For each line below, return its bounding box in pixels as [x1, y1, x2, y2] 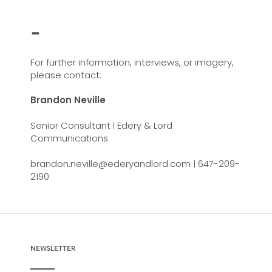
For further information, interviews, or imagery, [30, 56, 234, 69]
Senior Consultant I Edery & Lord [30, 119, 172, 132]
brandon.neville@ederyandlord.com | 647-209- [30, 157, 240, 170]
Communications [30, 132, 108, 144]
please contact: [30, 69, 101, 81]
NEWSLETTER [30, 243, 75, 252]
